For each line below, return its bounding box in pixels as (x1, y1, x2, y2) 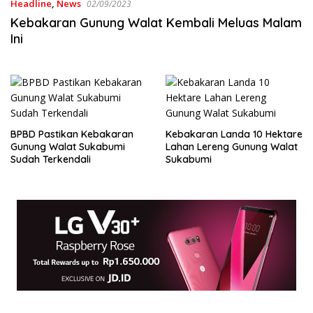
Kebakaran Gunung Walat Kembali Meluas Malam (10, 15, 302, 31)
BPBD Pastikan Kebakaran (10, 128, 133, 140)
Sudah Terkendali (10, 153, 91, 166)
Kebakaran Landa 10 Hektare (165, 128, 303, 140)
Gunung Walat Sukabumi (10, 140, 125, 153)
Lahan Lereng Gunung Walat (165, 140, 298, 153)
